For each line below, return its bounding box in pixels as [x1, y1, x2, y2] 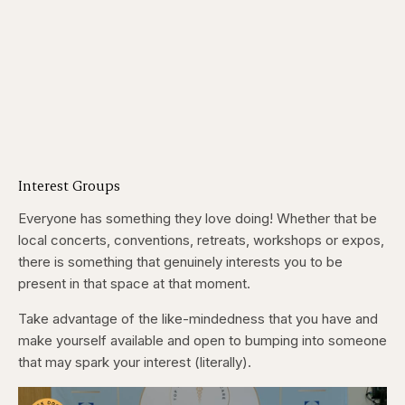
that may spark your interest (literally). [18, 353, 251, 371]
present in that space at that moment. [18, 274, 250, 292]
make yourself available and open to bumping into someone [18, 331, 387, 349]
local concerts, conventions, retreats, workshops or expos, [18, 231, 384, 249]
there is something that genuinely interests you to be [18, 252, 343, 270]
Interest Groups [18, 174, 120, 194]
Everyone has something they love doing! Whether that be [18, 209, 377, 227]
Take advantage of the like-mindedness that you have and [18, 309, 378, 327]
